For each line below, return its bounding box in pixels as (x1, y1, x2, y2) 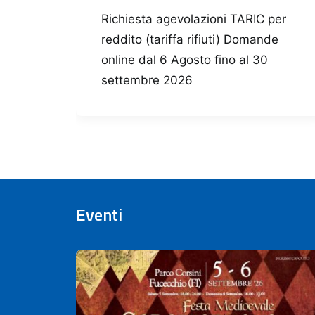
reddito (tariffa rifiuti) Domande (101, 32, 278, 47)
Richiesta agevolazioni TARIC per (101, 12, 286, 27)
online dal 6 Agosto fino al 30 (101, 53, 268, 67)
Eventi (76, 202, 122, 228)
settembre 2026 (101, 73, 193, 88)
